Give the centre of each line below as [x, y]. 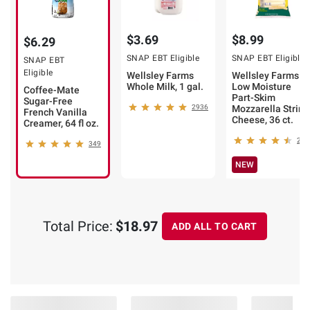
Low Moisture [262, 87]
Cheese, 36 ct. [263, 120]
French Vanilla [55, 112]
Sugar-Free [48, 101]
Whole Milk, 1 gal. [165, 87]
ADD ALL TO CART [215, 226]
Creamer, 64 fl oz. [61, 124]
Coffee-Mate [52, 90]
